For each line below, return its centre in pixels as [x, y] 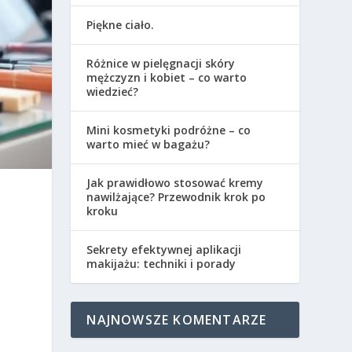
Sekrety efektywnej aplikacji [164, 250]
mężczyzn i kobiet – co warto [167, 78]
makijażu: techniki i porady [161, 264]
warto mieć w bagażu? [148, 145]
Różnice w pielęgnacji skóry [161, 64]
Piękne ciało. [121, 25]
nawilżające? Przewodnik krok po [176, 197]
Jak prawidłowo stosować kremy [175, 183]
